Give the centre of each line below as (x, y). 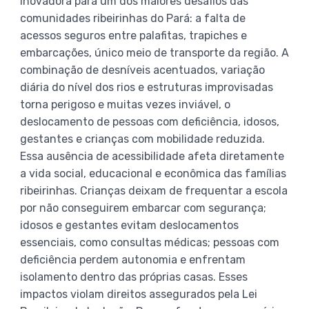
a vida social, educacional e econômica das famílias (153, 174)
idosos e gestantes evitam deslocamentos (129, 226)
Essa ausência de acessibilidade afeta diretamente (152, 157)
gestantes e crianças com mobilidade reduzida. (142, 139)
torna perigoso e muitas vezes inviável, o (125, 105)
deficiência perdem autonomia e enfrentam (133, 260)
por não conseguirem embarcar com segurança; (143, 208)
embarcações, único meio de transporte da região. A (154, 53)
